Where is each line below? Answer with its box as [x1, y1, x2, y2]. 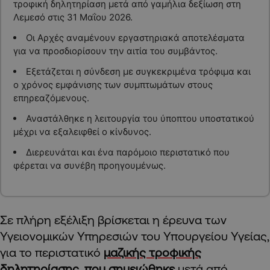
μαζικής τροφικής [104, 245, 201, 260]
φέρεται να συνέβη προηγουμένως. [13, 159, 166, 171]
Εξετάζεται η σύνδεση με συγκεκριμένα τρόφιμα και [25, 65, 251, 77]
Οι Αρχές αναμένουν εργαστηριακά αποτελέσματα [25, 31, 245, 43]
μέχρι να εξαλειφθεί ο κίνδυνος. [13, 125, 151, 137]
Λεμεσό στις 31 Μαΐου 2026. [13, 11, 133, 23]
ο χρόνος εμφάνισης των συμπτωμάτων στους [13, 78, 213, 90]
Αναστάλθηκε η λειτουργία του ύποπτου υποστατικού [25, 112, 254, 124]
